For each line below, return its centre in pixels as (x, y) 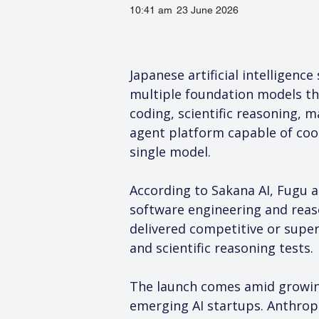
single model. (170, 152)
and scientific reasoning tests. (221, 248)
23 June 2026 (208, 10)
